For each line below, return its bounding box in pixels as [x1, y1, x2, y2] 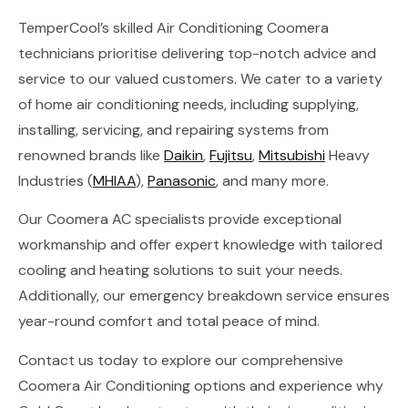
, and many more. [216, 170, 329, 190]
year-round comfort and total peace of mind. [18, 311, 323, 331]
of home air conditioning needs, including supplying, [18, 94, 359, 114]
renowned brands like [18, 145, 164, 165]
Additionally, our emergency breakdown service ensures [18, 286, 390, 306]
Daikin [164, 145, 203, 165]
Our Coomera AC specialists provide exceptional [18, 209, 342, 229]
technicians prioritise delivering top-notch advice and [18, 43, 376, 63]
